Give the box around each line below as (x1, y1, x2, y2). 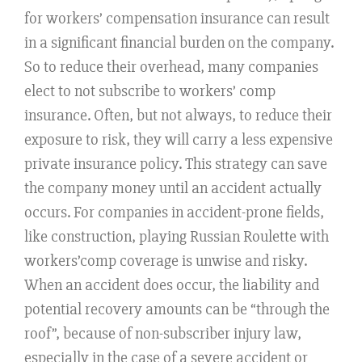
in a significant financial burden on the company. (24, 32, 334, 53)
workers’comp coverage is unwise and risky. (24, 250, 307, 271)
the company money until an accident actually (24, 178, 322, 199)
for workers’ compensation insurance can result (24, 8, 330, 29)
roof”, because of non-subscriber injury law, (24, 323, 301, 344)
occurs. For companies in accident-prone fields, (24, 202, 324, 223)
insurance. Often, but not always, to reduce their (24, 105, 332, 126)
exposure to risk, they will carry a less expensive (24, 129, 333, 150)
